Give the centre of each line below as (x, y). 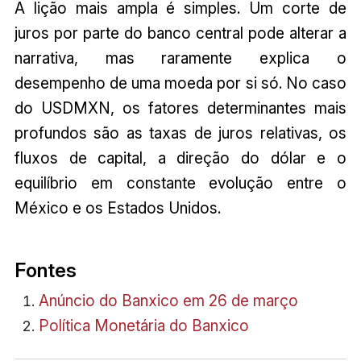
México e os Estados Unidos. (117, 208)
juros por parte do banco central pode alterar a (180, 33)
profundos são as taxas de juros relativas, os (180, 133)
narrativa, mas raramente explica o (180, 58)
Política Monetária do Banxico (143, 325)
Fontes (45, 270)
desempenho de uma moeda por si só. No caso (180, 83)
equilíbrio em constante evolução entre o (180, 183)
